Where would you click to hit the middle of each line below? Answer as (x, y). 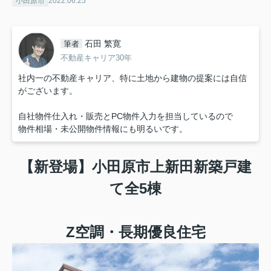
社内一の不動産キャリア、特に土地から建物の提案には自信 (132, 78)
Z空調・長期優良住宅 (135, 232)
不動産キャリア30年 (96, 57)
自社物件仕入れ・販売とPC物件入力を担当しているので (126, 116)
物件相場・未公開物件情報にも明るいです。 (103, 129)
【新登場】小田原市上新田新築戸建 (135, 167)
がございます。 (48, 91)
